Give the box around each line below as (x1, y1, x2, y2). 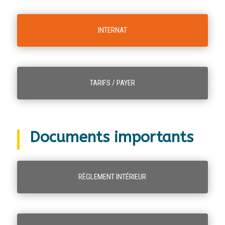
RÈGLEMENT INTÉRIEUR (78, 172, 147, 181)
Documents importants (29, 128, 193, 146)
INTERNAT (97, 25, 127, 35)
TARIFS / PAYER (89, 78, 135, 87)
